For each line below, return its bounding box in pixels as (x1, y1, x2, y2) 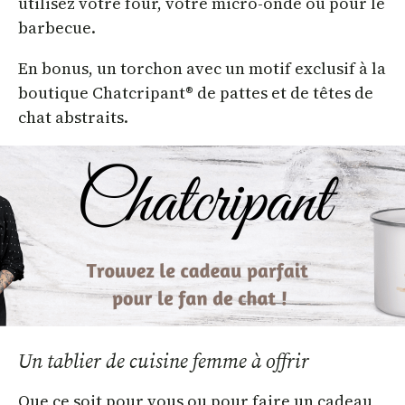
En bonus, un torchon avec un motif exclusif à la (18, 56, 386, 80)
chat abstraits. (18, 105, 128, 128)
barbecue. (18, 15, 96, 39)
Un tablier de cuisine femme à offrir (18, 346, 309, 374)
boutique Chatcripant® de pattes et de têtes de (18, 80, 373, 104)
